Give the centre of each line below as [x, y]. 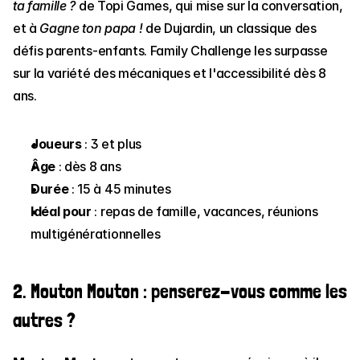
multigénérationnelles [96, 234]
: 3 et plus [111, 144]
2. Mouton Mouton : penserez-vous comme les [180, 291]
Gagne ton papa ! [91, 28]
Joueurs [56, 144]
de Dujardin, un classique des [229, 28]
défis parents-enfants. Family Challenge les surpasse [170, 51]
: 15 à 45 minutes [120, 189]
